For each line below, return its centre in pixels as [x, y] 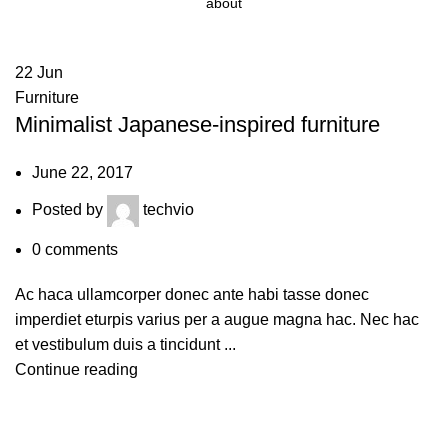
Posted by [69, 210]
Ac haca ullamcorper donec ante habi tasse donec [192, 295]
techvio [168, 210]
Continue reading [76, 370]
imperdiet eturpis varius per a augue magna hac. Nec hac [217, 320]
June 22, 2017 [82, 173]
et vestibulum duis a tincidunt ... [125, 345]
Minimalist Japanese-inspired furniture [197, 125]
